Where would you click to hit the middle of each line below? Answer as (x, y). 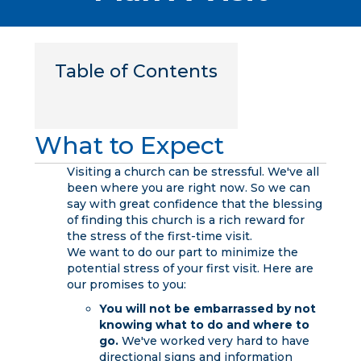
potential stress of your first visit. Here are (190, 268)
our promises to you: (126, 284)
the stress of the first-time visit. (159, 236)
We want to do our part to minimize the (182, 252)
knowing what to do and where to (204, 324)
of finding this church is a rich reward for (185, 220)
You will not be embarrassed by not (207, 308)
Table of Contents (136, 71)
